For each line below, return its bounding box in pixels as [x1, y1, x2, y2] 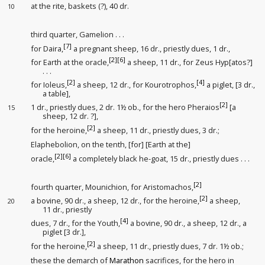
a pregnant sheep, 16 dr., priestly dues [72, 43, 210, 54]
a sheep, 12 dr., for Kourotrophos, [75, 79, 197, 91]
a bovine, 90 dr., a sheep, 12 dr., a [128, 217, 247, 228]
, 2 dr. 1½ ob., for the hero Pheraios [96, 101, 220, 112]
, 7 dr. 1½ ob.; [199, 240, 244, 251]
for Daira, [31, 43, 64, 54]
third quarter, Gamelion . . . [31, 29, 125, 40]
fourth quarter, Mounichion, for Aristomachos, [31, 181, 194, 192]
